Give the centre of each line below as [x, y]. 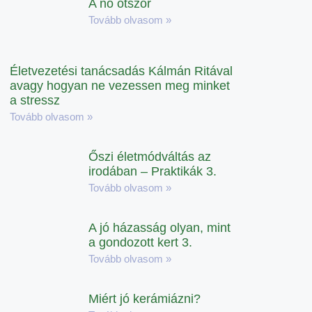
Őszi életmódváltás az [150, 156]
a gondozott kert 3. [141, 242]
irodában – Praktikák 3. [153, 171]
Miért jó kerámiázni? [145, 298]
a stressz [35, 100]
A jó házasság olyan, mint [160, 227]
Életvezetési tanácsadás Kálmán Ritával [121, 71]
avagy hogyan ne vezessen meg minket [120, 85]
